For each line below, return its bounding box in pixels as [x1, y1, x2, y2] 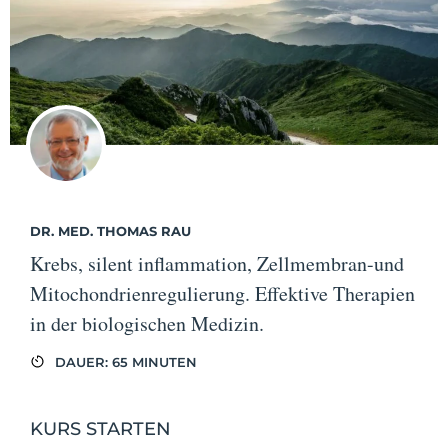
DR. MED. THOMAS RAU [30, 222, 191, 239]
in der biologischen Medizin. [30, 309, 264, 337]
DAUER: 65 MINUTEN [55, 353, 197, 370]
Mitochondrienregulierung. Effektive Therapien [30, 279, 415, 307]
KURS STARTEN [30, 417, 171, 440]
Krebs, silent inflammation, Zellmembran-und [30, 249, 404, 277]
